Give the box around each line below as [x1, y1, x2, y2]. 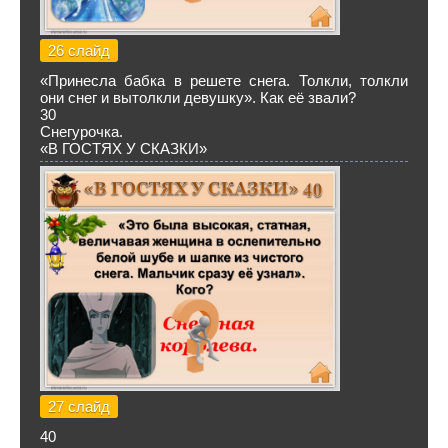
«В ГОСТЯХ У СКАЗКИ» [40, 140, 207, 157]
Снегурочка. [40, 123, 123, 140]
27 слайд [48, 398, 110, 415]
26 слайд [48, 42, 110, 59]
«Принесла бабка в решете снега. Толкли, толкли [40, 72, 408, 89]
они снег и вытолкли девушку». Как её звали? [40, 89, 356, 106]
